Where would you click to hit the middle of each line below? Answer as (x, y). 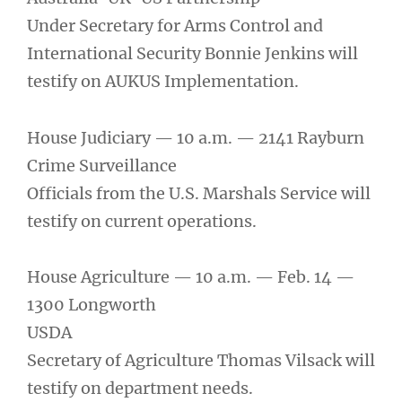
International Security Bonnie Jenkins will (192, 54)
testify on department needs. (140, 389)
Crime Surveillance (102, 165)
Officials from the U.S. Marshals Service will (199, 193)
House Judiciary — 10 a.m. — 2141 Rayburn (196, 137)
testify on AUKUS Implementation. (163, 82)
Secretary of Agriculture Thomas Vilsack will (201, 361)
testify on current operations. (142, 221)
